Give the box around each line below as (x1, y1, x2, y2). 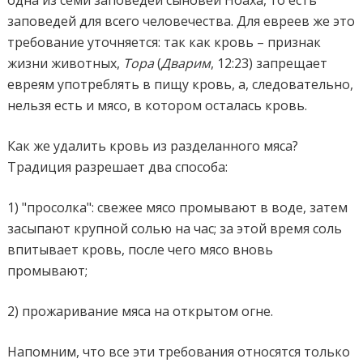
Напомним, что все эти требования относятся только (7, 342, 351, 361)
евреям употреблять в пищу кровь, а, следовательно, (7, 75, 354, 93)
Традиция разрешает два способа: (7, 157, 228, 176)
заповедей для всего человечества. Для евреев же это (7, 11, 356, 30)
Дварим (161, 53, 211, 72)
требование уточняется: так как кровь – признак (7, 32, 322, 51)
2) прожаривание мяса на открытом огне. (7, 301, 274, 320)
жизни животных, (7, 53, 124, 72)
